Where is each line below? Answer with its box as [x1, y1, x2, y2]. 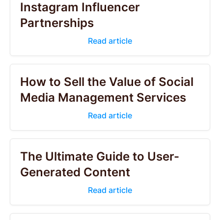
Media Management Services [20, 90, 186, 105]
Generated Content [20, 165, 130, 179]
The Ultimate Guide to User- [20, 149, 179, 164]
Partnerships [20, 16, 94, 30]
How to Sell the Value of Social [20, 75, 193, 89]
